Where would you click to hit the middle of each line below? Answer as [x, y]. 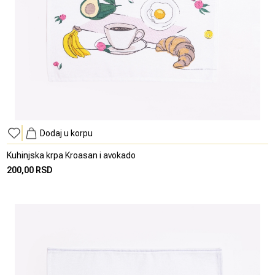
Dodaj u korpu [67, 133]
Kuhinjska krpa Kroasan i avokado [72, 155]
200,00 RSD [30, 170]
